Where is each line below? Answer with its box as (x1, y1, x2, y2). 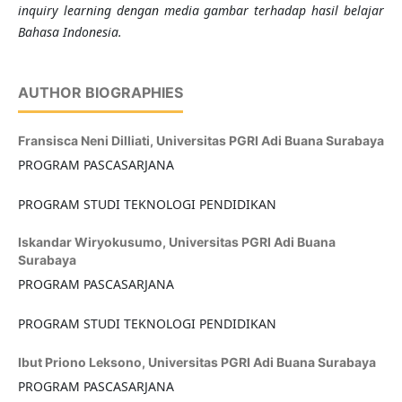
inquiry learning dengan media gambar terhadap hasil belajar (17, 2, 385, 20)
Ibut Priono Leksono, (17, 354, 148, 371)
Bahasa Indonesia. (17, 23, 122, 41)
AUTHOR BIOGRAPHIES (17, 83, 183, 102)
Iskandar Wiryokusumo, (17, 234, 169, 250)
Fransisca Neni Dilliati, (17, 133, 156, 149)
